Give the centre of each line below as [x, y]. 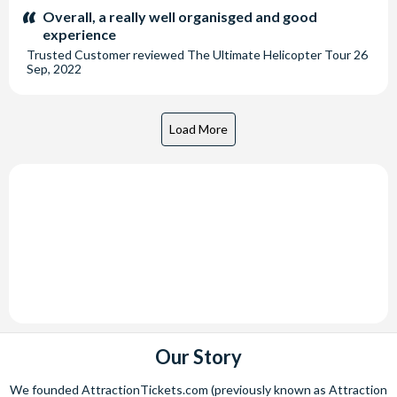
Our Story [198, 357]
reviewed [160, 54]
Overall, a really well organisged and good [180, 16]
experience [79, 34]
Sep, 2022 [54, 69]
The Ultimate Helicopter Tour [270, 54]
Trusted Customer [78, 54]
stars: [43, 10]
